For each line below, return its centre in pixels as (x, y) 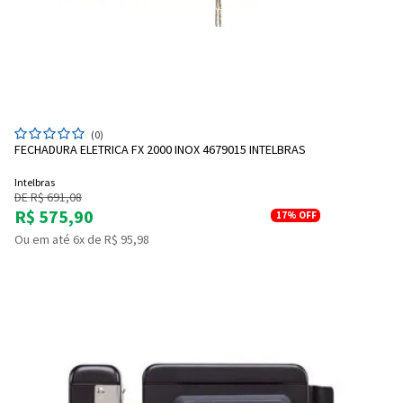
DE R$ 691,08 (48, 197)
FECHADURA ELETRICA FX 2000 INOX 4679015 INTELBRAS (160, 150)
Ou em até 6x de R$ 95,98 (82, 240)
